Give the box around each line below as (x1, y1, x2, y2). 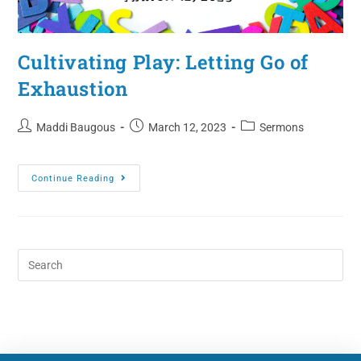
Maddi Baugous (36, 121, 116, 135)
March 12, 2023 (148, 121, 227, 135)
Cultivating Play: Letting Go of (18, 49, 309, 76)
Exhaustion (18, 76, 128, 102)
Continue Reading (31, 173, 115, 185)
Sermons (259, 121, 305, 135)
